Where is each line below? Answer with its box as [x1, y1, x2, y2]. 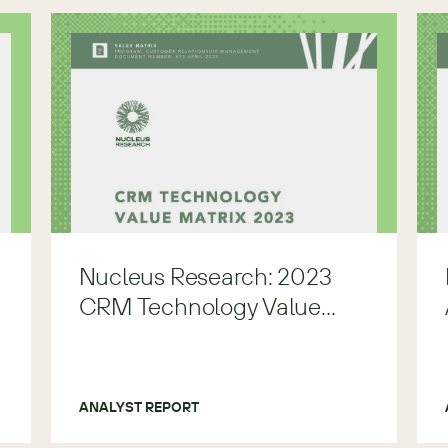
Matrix [78, 321, 144, 351]
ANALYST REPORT [78, 398, 199, 416]
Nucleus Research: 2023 [78, 261, 332, 291]
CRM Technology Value [78, 291, 321, 321]
